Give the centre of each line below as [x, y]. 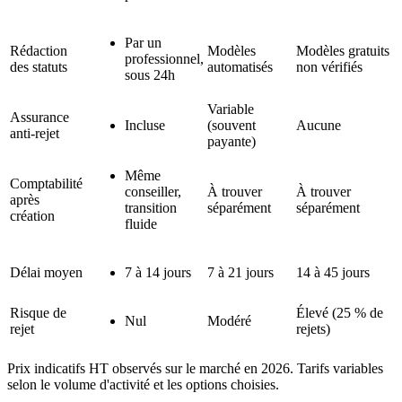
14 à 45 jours [333, 273]
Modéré [229, 321]
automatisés [240, 67]
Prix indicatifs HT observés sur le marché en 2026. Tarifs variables [195, 369]
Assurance [39, 118]
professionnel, [164, 59]
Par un [143, 43]
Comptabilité [46, 184]
